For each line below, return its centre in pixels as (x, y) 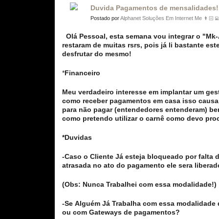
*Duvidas (77, 137)
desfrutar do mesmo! (97, 54)
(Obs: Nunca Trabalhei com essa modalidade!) (139, 184)
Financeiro (82, 73)
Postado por (105, 18)
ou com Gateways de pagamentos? (121, 212)
